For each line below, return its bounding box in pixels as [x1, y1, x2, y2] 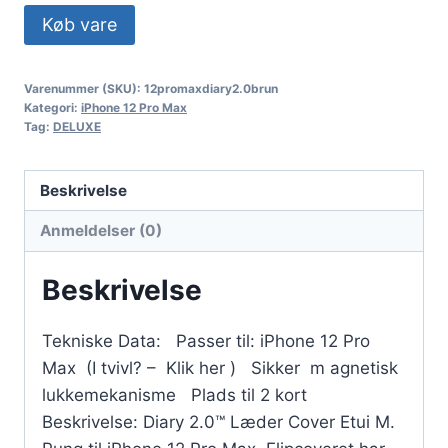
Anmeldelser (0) [40, 220, 163, 240]
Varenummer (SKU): [24, 80, 144, 96]
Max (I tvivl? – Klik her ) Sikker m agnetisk [42, 357, 398, 378]
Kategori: [24, 99, 81, 115]
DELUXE [53, 118, 101, 134]
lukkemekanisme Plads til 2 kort [42, 384, 307, 405]
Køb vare [42, 13, 117, 35]
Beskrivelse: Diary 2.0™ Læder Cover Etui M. [42, 411, 395, 432]
